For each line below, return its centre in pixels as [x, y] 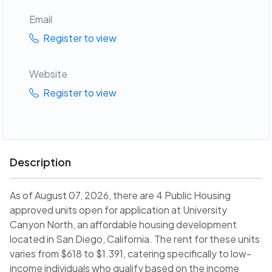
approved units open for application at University [118, 210]
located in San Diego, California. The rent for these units [135, 239]
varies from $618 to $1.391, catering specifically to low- [131, 254]
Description [40, 162]
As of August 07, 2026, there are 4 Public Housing [120, 195]
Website [48, 73]
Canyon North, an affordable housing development [123, 225]
